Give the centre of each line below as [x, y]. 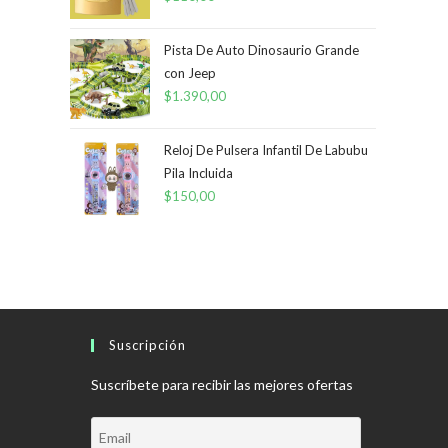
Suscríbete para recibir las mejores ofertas [222, 384]
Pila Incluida [198, 173]
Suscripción [147, 345]
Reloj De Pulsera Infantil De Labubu [266, 150]
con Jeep [190, 73]
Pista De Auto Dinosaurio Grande [261, 50]
